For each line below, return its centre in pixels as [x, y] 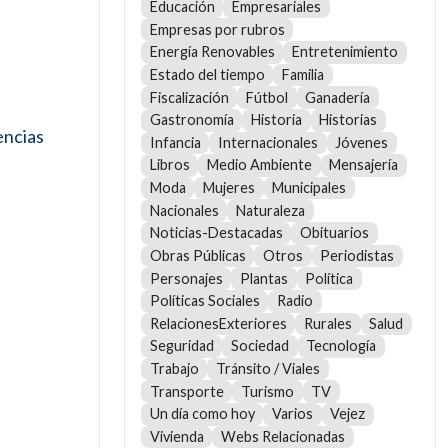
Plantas [263, 278]
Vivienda [176, 436]
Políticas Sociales [204, 301]
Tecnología [341, 346]
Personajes [186, 278]
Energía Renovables [212, 52]
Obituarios [334, 233]
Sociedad [259, 346]
